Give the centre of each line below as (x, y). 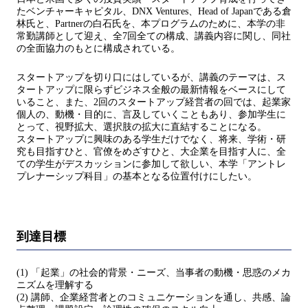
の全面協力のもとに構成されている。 (98, 49)
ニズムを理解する (55, 285)
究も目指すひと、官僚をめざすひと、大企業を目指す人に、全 (151, 152)
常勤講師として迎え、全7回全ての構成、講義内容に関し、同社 (154, 36)
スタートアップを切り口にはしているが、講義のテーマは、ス (151, 78)
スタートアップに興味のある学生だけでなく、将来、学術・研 (151, 140)
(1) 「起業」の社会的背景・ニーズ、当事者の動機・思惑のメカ (154, 273)
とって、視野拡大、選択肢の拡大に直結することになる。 (142, 127)
